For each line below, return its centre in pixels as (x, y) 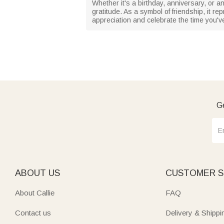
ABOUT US (37, 173)
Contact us (33, 212)
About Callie (35, 192)
